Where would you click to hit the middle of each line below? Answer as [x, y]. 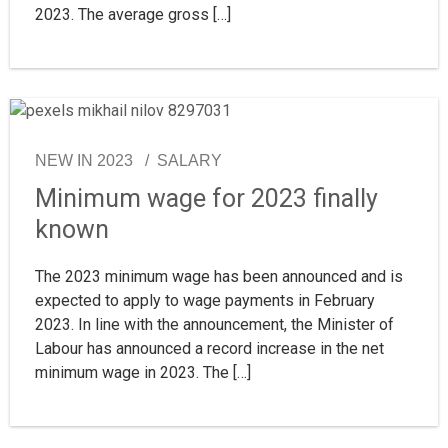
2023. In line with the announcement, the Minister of [214, 324]
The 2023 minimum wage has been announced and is [219, 276]
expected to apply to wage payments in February [205, 300]
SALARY [189, 160]
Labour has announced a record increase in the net [209, 348]
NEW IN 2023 [84, 160]
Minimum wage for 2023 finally [206, 198]
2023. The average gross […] [133, 15]
